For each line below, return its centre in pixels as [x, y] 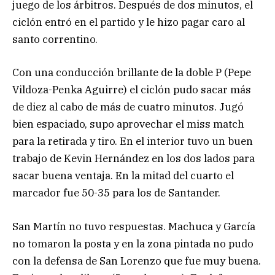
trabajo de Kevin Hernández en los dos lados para [134, 159]
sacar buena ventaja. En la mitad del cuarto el [123, 176]
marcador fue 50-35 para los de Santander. [116, 193]
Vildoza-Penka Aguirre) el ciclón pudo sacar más [132, 90]
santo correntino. [55, 40]
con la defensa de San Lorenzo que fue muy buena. [137, 261]
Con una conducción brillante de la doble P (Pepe [132, 73]
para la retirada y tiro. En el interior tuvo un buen [133, 141]
